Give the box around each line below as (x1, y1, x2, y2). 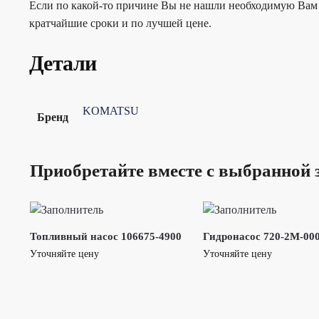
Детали (28, 51, 97, 75)
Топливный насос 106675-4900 (29, 231, 182, 243)
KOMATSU (82, 105, 139, 117)
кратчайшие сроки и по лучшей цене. (28, 17, 211, 30)
